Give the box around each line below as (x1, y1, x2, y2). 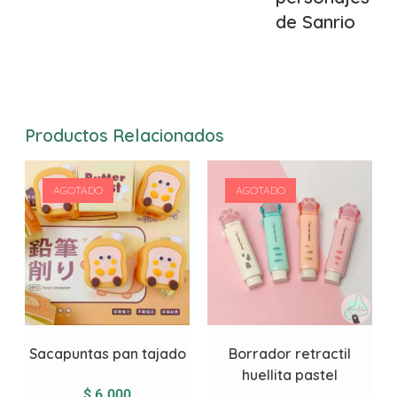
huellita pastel (242, 366, 338, 384)
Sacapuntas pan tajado (28, 345, 186, 362)
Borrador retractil (229, 345, 351, 362)
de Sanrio (276, 11, 355, 33)
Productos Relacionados (25, 124, 224, 146)
